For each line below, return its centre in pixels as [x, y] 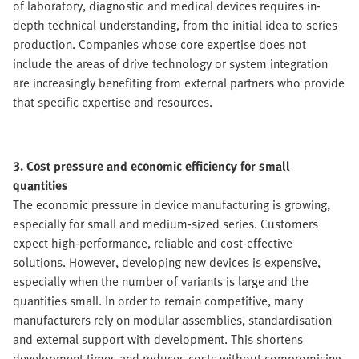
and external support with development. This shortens [158, 339]
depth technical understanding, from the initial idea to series [175, 25]
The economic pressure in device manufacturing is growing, [171, 205]
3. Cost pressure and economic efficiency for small [151, 166]
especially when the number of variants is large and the [161, 282]
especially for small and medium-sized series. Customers [165, 224]
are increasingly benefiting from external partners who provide [179, 83]
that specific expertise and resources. [113, 102]
